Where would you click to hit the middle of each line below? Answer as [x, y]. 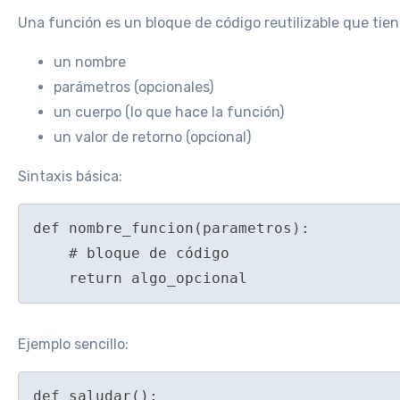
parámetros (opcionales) [133, 87]
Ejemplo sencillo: [73, 344]
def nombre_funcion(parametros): [171, 229]
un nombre [90, 62]
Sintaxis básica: [70, 177]
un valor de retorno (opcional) [152, 137]
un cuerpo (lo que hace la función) [169, 112]
